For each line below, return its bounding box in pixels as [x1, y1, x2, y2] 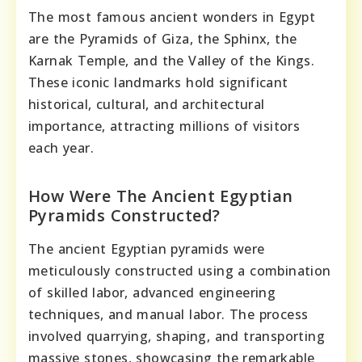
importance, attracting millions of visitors [28, 117, 301, 136]
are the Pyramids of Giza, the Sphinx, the [28, 30, 297, 48]
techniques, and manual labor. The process [28, 305, 309, 324]
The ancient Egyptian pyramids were [28, 240, 265, 259]
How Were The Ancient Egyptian [28, 185, 293, 208]
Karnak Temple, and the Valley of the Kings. [28, 52, 315, 70]
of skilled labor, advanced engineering [28, 284, 276, 302]
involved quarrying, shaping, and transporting [28, 327, 325, 346]
